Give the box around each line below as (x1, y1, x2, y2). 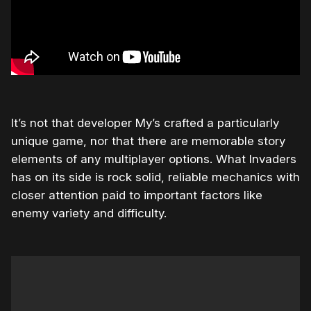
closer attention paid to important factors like (11, 188, 262, 203)
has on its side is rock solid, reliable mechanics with (11, 170, 300, 185)
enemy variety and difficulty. (11, 206, 167, 221)
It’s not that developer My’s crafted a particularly (11, 116, 279, 131)
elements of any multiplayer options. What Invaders (11, 152, 296, 167)
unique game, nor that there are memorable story (11, 134, 285, 149)
